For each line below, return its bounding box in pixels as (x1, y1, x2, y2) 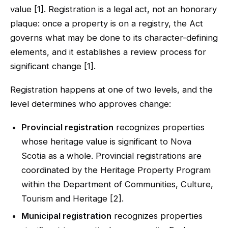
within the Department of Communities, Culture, (21, 179, 213, 189)
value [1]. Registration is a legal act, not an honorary (10, 4, 217, 14)
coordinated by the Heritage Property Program (21, 165, 211, 175)
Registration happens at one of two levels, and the (10, 84, 213, 95)
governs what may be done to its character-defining (10, 33, 218, 43)
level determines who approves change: (10, 99, 171, 109)
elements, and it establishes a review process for (10, 47, 206, 57)
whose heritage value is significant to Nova (21, 136, 191, 147)
